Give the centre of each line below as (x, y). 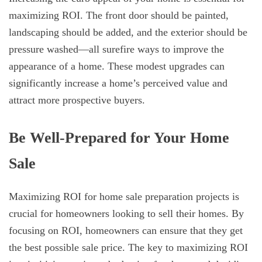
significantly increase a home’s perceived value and (118, 83)
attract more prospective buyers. (77, 100)
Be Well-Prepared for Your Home (119, 137)
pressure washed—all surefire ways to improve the (116, 49)
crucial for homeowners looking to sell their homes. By (126, 214)
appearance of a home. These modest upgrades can (117, 66)
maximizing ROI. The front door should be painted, (119, 15)
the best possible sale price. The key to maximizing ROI (128, 248)
